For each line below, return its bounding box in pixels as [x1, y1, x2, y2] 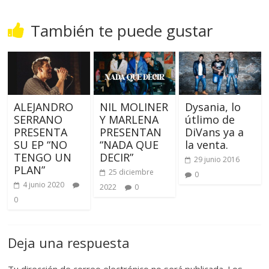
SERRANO [14, 112, 63, 127]
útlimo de [184, 112, 235, 127]
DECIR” [99, 150, 133, 165]
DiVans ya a [184, 125, 244, 140]
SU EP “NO [14, 138, 68, 153]
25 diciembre [108, 167, 154, 178]
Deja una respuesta [8, 234, 130, 252]
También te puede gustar [31, 20, 213, 42]
